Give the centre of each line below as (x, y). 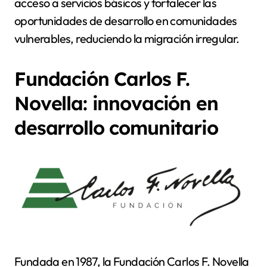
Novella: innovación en (116, 103)
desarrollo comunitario (116, 128)
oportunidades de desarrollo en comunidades (126, 21)
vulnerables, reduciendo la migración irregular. (127, 39)
